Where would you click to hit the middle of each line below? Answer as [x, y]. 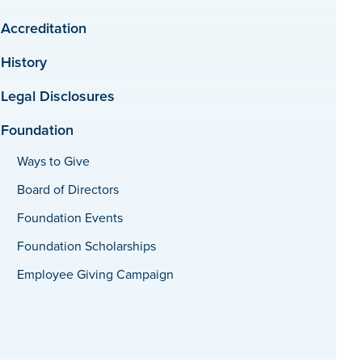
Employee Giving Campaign [95, 274]
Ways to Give [53, 161]
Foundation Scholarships [86, 246]
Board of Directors [67, 189]
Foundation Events [69, 217]
